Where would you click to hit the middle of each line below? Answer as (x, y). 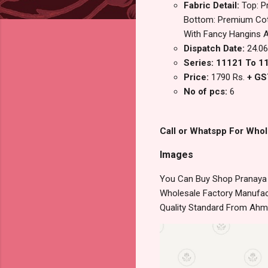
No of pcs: (207, 92)
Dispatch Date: (215, 49)
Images (176, 155)
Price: (197, 77)
